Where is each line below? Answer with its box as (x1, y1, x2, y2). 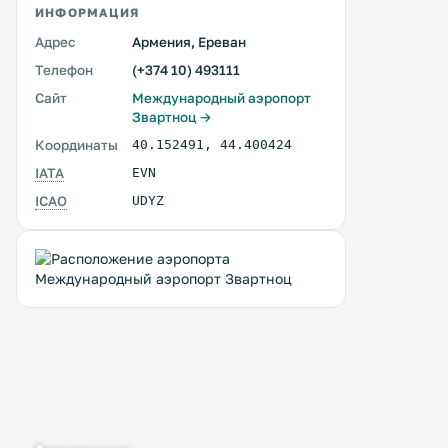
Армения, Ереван (132, 34, 246, 50)
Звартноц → (132, 109, 212, 125)
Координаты (35, 137, 118, 153)
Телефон (35, 62, 93, 78)
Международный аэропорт (132, 90, 311, 106)
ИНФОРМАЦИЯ (35, 5, 139, 20)
